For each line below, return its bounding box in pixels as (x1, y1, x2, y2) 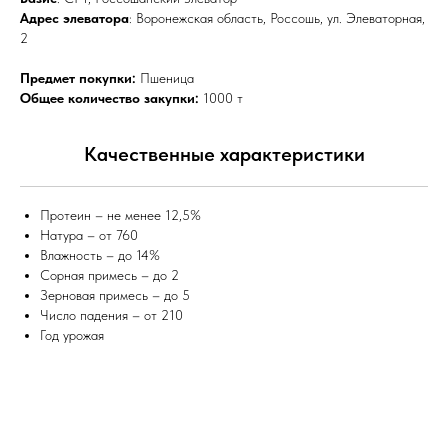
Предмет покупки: (20, 70, 140, 86)
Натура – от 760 (40, 227, 138, 243)
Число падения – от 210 (40, 307, 183, 323)
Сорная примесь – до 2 (40, 267, 179, 283)
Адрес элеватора (20, 10, 129, 26)
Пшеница (140, 70, 194, 86)
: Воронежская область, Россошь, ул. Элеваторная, (129, 10, 425, 26)
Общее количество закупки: (20, 90, 203, 106)
